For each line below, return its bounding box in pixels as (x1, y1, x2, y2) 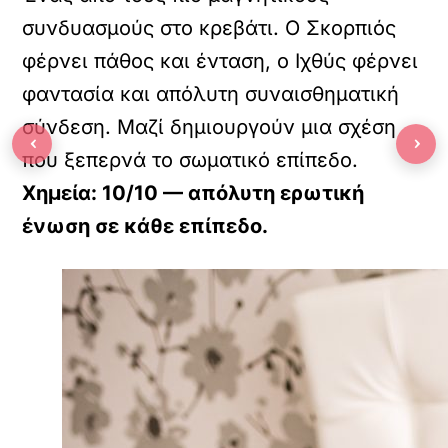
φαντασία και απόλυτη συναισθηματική (22, 82, 400, 107)
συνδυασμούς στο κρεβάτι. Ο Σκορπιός (22, 16, 397, 41)
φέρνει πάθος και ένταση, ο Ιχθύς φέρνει (22, 49, 419, 74)
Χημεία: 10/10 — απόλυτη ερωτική (22, 181, 365, 206)
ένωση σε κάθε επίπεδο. (22, 214, 269, 239)
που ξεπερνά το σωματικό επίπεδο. (22, 148, 359, 173)
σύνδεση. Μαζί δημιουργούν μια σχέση (22, 115, 397, 140)
